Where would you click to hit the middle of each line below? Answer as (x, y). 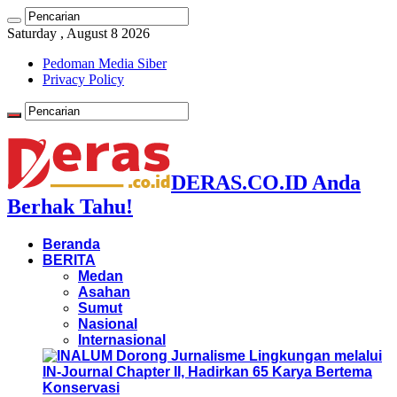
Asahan (104, 292)
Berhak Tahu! (70, 206)
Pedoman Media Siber (105, 63)
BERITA (69, 260)
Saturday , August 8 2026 (78, 33)
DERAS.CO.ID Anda (266, 182)
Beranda (71, 244)
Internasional (122, 339)
